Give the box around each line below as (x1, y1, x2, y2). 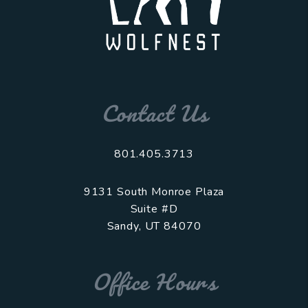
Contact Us (100, 95, 208, 131)
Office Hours (91, 263, 217, 299)
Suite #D (130, 201, 178, 217)
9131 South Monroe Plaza (83, 184, 225, 199)
